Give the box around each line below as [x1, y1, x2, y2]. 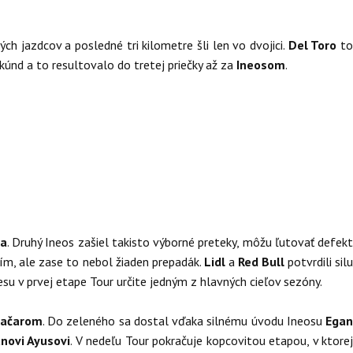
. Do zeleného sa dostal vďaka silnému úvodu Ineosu [42, 313, 326, 329]
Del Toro [288, 37, 341, 53]
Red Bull [237, 254, 288, 269]
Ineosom [236, 57, 285, 72]
